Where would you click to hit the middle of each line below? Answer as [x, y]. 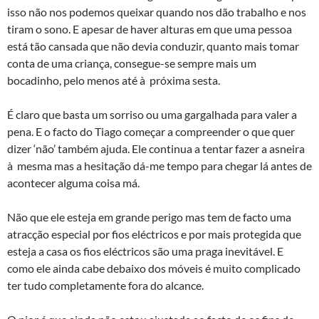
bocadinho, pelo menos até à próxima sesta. [114, 80]
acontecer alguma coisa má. [73, 183]
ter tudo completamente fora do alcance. [105, 285]
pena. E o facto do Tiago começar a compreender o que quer [151, 131]
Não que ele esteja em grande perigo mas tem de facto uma [149, 217]
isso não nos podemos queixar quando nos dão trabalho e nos [157, 12]
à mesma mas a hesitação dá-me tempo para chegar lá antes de [159, 166]
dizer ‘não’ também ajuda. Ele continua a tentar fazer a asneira [156, 148]
